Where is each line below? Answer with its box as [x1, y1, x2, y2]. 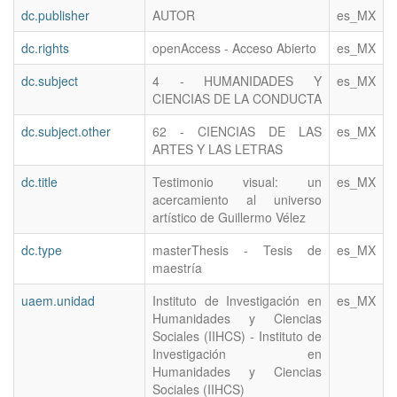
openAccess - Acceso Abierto [152, 39, 316, 58]
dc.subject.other [21, 122, 111, 141]
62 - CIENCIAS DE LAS [152, 122, 322, 141]
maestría [152, 259, 202, 277]
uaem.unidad [21, 292, 95, 310]
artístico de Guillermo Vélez [152, 208, 306, 227]
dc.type [21, 241, 62, 260]
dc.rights [21, 39, 69, 58]
